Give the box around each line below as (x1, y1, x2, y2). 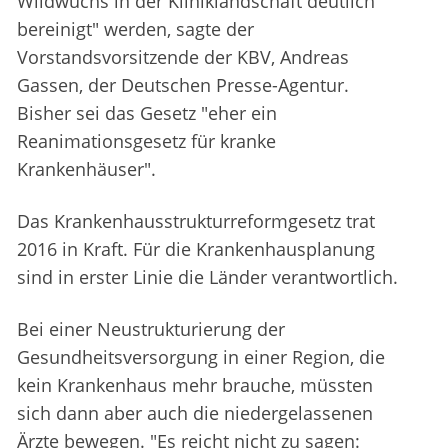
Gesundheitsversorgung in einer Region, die (17, 345, 385, 370)
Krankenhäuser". (17, 157, 156, 182)
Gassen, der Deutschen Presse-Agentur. (17, 73, 349, 98)
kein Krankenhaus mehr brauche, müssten (17, 373, 373, 398)
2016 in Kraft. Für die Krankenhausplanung (17, 237, 375, 262)
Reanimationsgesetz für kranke (17, 129, 276, 154)
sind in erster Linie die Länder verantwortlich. (17, 265, 398, 290)
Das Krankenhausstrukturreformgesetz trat (17, 209, 375, 234)
